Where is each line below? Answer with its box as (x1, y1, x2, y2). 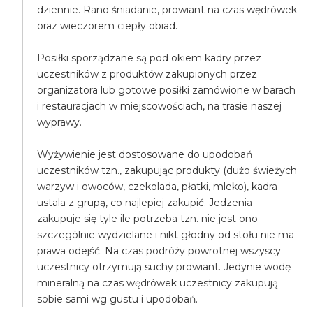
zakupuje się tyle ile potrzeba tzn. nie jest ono (37, 212, 259, 225)
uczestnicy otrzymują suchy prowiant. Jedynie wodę (37, 261, 291, 273)
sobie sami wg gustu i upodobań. (37, 293, 201, 305)
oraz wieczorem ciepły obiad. (37, 20, 178, 32)
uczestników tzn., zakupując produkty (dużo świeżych (37, 164, 298, 177)
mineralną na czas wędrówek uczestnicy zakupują (37, 277, 279, 289)
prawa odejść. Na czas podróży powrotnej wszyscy (37, 245, 282, 257)
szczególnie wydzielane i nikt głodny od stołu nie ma (37, 228, 295, 241)
